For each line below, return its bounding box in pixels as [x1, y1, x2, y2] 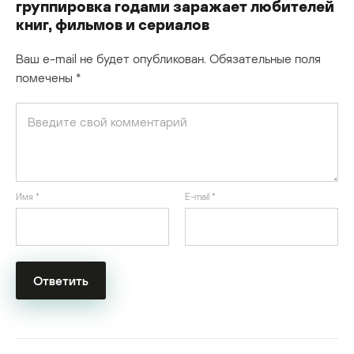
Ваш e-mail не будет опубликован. [16, 50, 206, 66]
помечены [16, 69, 76, 85]
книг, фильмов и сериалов [16, 13, 209, 33]
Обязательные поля [209, 50, 321, 66]
